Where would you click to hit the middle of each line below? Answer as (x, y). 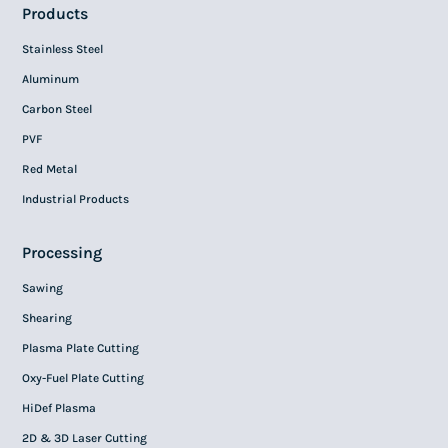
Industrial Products (76, 199)
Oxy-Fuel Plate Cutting (83, 378)
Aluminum (51, 79)
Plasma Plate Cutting (81, 348)
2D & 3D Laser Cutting (85, 438)
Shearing (47, 318)
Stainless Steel (63, 49)
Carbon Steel (57, 109)
